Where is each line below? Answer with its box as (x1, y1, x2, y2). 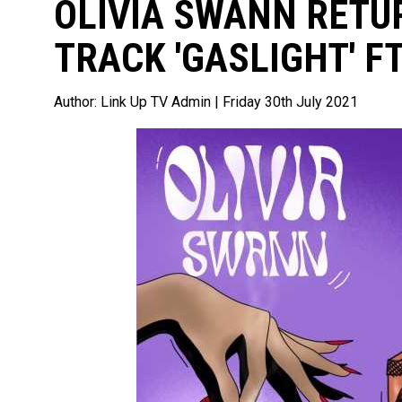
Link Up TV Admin (100, 93, 214, 110)
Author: (54, 93, 100, 110)
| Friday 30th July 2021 (214, 93, 358, 110)
